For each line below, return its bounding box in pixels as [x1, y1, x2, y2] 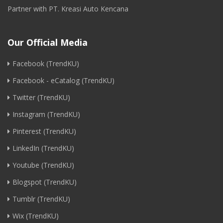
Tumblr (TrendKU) [12, 194, 70, 204]
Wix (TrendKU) [12, 211, 59, 221]
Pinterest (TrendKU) [12, 126, 76, 136]
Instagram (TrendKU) [12, 110, 80, 119]
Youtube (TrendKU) [12, 160, 74, 170]
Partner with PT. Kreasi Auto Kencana [7, 4, 128, 13]
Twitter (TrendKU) [12, 93, 70, 102]
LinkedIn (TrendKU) [12, 143, 74, 153]
